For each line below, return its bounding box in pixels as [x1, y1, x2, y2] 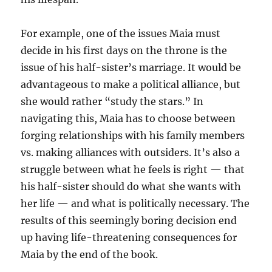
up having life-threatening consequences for [21, 231, 237, 243]
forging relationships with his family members [21, 129, 245, 141]
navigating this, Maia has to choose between [21, 112, 236, 124]
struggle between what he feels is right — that [21, 163, 245, 175]
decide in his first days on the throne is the [21, 44, 228, 56]
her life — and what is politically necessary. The [21, 197, 250, 209]
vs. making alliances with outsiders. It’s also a [21, 146, 240, 158]
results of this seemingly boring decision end [21, 214, 237, 226]
